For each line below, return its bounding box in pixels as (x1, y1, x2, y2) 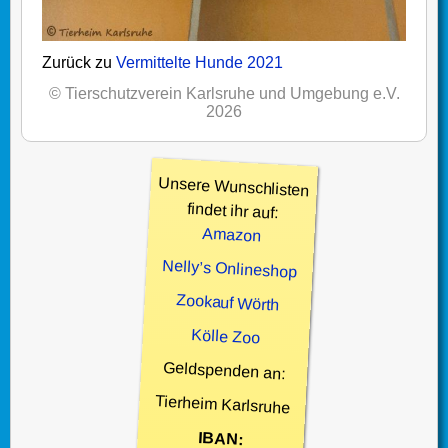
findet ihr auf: (186, 199, 279, 222)
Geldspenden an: (162, 358, 286, 383)
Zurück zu (42, 54, 116, 72)
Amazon (201, 224, 262, 245)
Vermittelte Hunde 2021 (116, 54, 283, 72)
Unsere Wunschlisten (157, 174, 311, 200)
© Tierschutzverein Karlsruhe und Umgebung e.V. (48, 85, 400, 103)
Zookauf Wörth (175, 291, 281, 314)
